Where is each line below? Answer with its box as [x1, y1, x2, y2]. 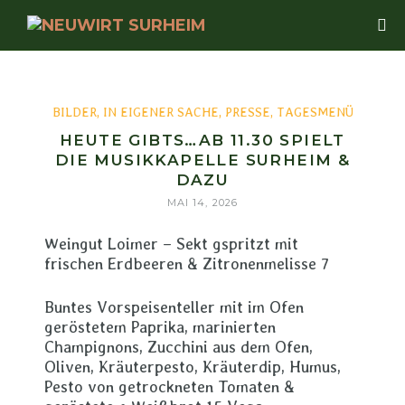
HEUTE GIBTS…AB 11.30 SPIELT [60, 131, 345, 149]
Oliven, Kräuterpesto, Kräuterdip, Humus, [44, 357, 341, 376]
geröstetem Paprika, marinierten [44, 317, 276, 336]
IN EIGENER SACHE [102, 105, 219, 119]
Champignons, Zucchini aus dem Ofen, [44, 337, 313, 356]
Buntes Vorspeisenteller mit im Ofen [44, 297, 304, 316]
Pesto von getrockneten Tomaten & [44, 377, 295, 396]
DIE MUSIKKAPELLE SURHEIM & [54, 151, 351, 169]
